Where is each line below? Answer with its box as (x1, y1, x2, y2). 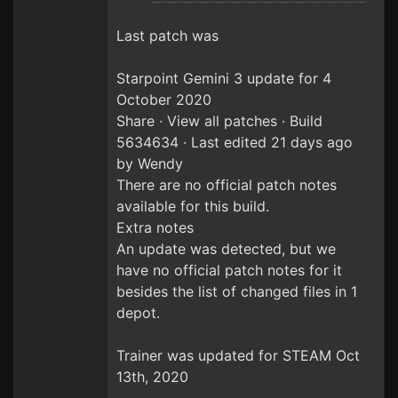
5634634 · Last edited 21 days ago (116, 133, 353, 151)
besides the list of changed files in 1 (116, 283, 357, 300)
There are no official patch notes (116, 176, 337, 194)
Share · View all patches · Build (116, 112, 322, 130)
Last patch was (116, 27, 219, 44)
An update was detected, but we (116, 240, 336, 258)
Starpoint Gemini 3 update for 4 (116, 69, 331, 87)
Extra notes (116, 219, 194, 236)
